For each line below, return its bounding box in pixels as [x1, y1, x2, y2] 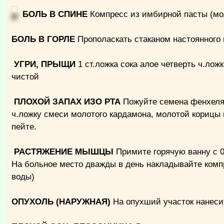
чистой [11, 72, 39, 81]
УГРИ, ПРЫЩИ [11, 59, 76, 69]
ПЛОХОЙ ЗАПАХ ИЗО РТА [11, 97, 123, 106]
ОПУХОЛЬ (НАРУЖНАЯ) [11, 197, 111, 206]
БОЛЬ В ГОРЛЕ [11, 34, 78, 44]
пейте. [11, 122, 37, 131]
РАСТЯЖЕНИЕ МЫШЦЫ [11, 147, 114, 156]
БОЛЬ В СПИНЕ [22, 9, 88, 19]
